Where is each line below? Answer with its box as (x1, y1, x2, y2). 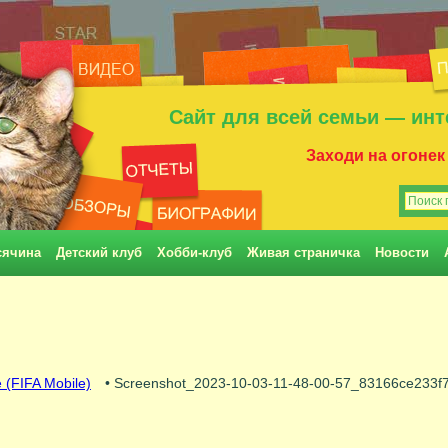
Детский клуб (56, 245, 142, 260)
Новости (375, 245, 429, 260)
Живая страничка (247, 245, 360, 260)
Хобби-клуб (157, 245, 232, 260)
